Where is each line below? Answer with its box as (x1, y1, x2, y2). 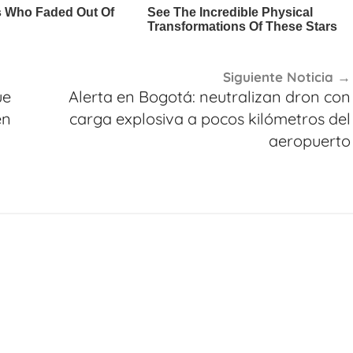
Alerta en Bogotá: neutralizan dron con (68, 86, 351, 106)
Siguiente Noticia (222, 68, 333, 85)
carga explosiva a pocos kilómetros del (69, 108, 351, 128)
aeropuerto (268, 130, 351, 150)
